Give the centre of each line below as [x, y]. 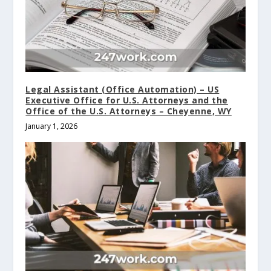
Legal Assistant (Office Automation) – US [122, 90]
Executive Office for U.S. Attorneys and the [127, 100]
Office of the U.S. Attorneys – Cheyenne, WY [129, 111]
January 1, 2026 [52, 126]
